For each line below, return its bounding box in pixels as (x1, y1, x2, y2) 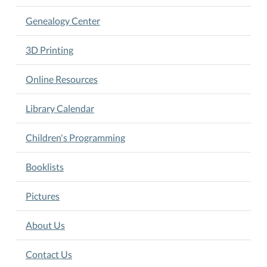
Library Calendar (26, 103, 94, 114)
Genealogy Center (26, 15, 100, 26)
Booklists (26, 161, 64, 172)
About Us (26, 219, 65, 231)
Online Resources (26, 73, 98, 85)
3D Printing (26, 44, 73, 55)
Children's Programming (26, 132, 125, 143)
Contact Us (26, 249, 72, 260)
